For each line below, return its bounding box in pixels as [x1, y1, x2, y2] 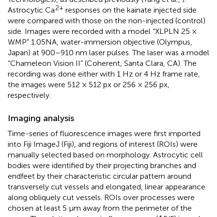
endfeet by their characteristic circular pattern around [8, 171, 191, 181]
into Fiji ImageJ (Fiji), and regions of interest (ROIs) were [8, 139, 198, 149]
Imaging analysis [8, 113, 74, 124]
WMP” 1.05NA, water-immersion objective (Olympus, [8, 37, 192, 47]
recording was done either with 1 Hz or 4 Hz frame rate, [8, 69, 200, 79]
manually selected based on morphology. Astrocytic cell [8, 150, 203, 160]
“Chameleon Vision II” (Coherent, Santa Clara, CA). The [8, 59, 197, 68]
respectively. [8, 91, 51, 100]
